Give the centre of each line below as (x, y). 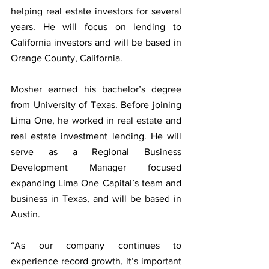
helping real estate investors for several (96, 11)
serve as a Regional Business (96, 151)
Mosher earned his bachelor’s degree (96, 89)
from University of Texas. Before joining (96, 104)
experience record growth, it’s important (96, 261)
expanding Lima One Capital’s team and (96, 183)
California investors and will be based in (96, 42)
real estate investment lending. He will (96, 136)
